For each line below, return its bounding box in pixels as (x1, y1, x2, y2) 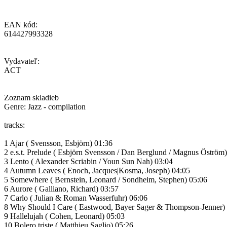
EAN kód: (4, 20, 37, 29)
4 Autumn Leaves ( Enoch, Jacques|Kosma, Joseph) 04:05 (4, 166, 190, 175)
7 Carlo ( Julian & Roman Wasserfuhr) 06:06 (4, 193, 147, 202)
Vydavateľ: (4, 56, 40, 65)
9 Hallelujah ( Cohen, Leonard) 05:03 (4, 211, 125, 220)
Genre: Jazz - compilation (4, 102, 86, 111)
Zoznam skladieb (4, 93, 59, 102)
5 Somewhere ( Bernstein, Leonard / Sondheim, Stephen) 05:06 (4, 175, 207, 184)
